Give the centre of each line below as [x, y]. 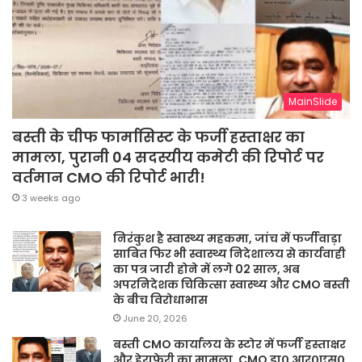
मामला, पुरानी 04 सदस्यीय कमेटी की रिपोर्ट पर [168, 157]
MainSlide [313, 101]
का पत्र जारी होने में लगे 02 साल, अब [206, 269]
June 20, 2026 [155, 318]
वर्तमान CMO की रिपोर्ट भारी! [109, 177]
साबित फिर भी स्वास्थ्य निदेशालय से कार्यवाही [229, 253]
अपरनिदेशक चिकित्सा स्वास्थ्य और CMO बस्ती [232, 284]
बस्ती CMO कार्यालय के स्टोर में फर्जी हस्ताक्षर [229, 344]
